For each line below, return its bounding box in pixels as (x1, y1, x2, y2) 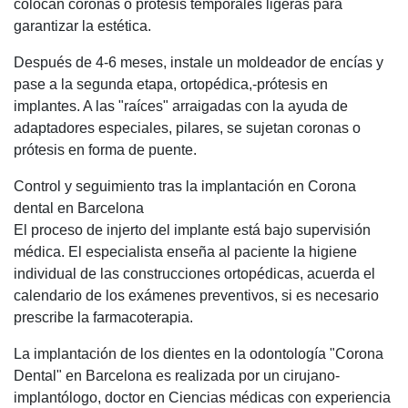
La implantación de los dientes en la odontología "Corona (14, 346, 383, 362)
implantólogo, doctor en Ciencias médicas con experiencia (14, 390, 391, 405)
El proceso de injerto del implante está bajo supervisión (14, 222, 371, 238)
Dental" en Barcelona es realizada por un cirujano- (14, 368, 340, 383)
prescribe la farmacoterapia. (14, 310, 193, 325)
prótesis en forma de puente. (14, 142, 197, 158)
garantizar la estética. (14, 18, 151, 34)
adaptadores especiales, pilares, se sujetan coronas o (14, 120, 361, 136)
